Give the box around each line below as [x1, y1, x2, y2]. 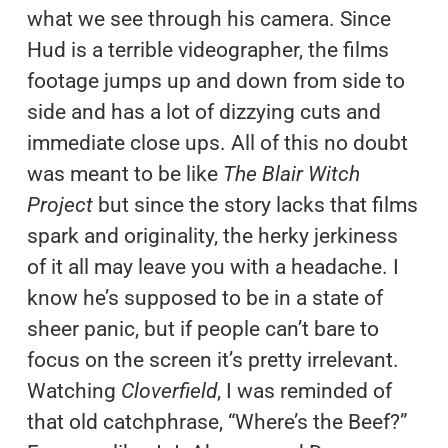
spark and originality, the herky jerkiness [26, 223, 398, 248]
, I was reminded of [216, 378, 392, 403]
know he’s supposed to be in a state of [26, 285, 383, 310]
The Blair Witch [222, 161, 360, 186]
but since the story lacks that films [92, 192, 418, 217]
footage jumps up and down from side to [26, 68, 405, 93]
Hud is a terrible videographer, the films [26, 37, 389, 62]
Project [26, 192, 93, 217]
